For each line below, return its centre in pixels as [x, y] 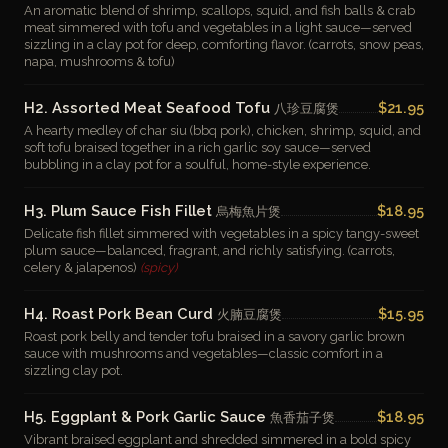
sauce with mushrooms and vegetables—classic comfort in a [203, 353]
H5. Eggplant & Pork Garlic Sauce [147, 416]
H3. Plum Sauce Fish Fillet [120, 210]
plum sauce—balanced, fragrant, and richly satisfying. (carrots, [209, 250]
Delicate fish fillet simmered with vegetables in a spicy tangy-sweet [221, 233]
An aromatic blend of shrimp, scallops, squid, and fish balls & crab [219, 10]
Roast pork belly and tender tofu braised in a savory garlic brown [214, 336]
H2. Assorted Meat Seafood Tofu [149, 107]
